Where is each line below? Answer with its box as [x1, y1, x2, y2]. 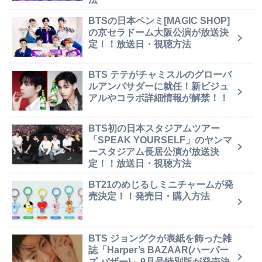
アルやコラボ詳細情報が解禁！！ [88, 92, 229, 103]
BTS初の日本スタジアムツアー [88, 123, 220, 133]
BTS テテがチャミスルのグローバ [88, 69, 232, 80]
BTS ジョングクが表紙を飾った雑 [88, 233, 232, 243]
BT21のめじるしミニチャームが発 [88, 179, 233, 189]
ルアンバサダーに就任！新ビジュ [88, 81, 229, 91]
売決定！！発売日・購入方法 [88, 191, 210, 201]
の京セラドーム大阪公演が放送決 [88, 27, 229, 37]
